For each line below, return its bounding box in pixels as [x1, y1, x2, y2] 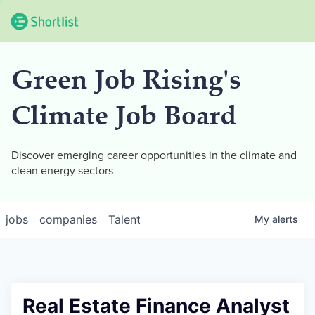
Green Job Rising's [11, 69, 241, 96]
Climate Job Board [11, 105, 236, 132]
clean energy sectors [11, 164, 113, 178]
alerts [272, 213, 298, 225]
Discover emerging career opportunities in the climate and [11, 148, 297, 162]
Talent [108, 212, 141, 226]
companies [39, 212, 97, 226]
